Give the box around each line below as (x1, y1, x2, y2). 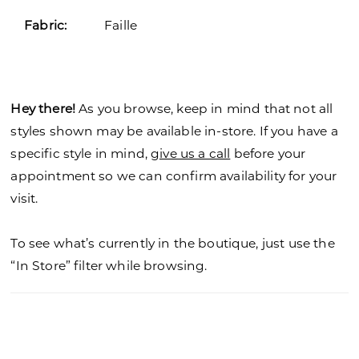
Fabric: (24, 17, 67, 34)
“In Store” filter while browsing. (10, 256, 208, 273)
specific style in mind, (10, 144, 151, 161)
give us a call (151, 144, 231, 161)
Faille (104, 17, 138, 34)
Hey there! (10, 99, 75, 116)
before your (230, 144, 306, 161)
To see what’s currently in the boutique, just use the (10, 234, 335, 251)
